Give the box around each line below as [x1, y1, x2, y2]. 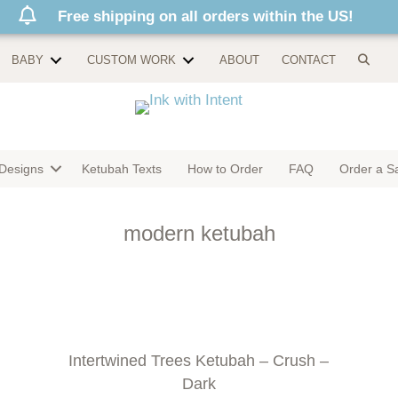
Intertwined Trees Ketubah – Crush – [68, 352, 330, 370]
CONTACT [282, 52, 336, 67]
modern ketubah [123, 221, 275, 245]
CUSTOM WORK [87, 52, 176, 67]
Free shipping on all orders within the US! [58, 8, 354, 25]
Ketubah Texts [82, 162, 162, 176]
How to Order [187, 162, 263, 176]
